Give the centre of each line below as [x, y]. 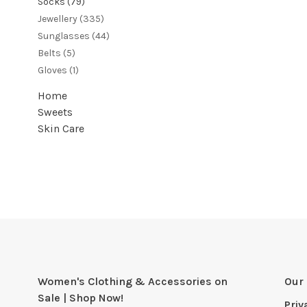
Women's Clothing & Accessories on [133, 281]
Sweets [55, 112]
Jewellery [59, 19]
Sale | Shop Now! [81, 298]
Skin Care [61, 128]
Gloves [53, 70]
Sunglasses [65, 36]
